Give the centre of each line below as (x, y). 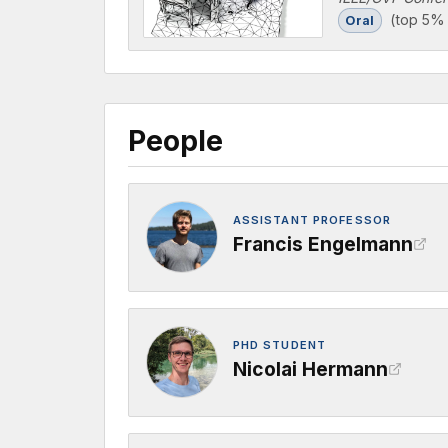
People (175, 141)
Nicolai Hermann (310, 368)
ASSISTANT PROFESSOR (312, 219)
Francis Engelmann (322, 243)
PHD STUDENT (279, 345)
